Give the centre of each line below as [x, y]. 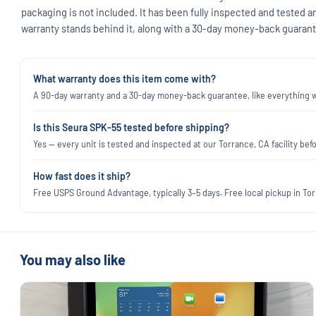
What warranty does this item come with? [124, 78]
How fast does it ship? [82, 176]
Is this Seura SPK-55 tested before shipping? [131, 127]
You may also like [73, 259]
